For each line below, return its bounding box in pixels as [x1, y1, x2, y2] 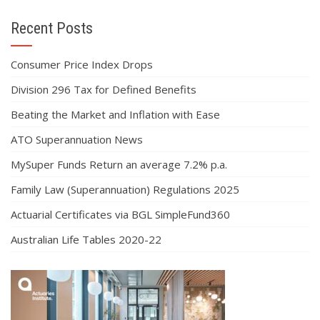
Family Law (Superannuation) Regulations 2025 [11, 182, 239, 196]
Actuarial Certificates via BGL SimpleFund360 [11, 207, 230, 221]
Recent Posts [11, 19, 93, 37]
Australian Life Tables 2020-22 [11, 232, 161, 246]
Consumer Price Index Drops [11, 57, 153, 71]
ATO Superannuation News [11, 132, 143, 146]
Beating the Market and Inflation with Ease [11, 107, 220, 121]
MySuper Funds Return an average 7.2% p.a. [11, 157, 227, 171]
